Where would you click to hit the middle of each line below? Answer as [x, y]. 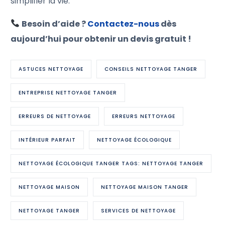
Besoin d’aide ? [54, 24]
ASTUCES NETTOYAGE [51, 69]
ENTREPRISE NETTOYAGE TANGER [68, 92]
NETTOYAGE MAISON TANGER [145, 187]
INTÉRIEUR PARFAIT [47, 140]
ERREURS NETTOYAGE [144, 116]
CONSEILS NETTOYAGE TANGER [151, 69]
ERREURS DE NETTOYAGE [55, 116]
